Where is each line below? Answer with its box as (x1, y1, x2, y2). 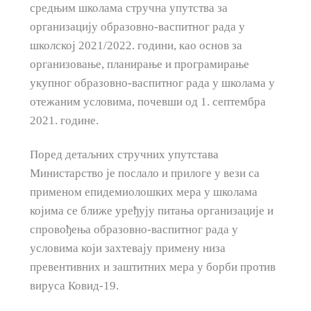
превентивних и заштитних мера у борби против (29, 260, 276, 274)
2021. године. (29, 114, 99, 128)
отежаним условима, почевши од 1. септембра (29, 95, 266, 109)
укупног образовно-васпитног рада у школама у (29, 76, 275, 90)
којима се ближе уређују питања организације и (29, 204, 274, 218)
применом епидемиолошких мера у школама (29, 185, 258, 199)
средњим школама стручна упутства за (29, 1, 228, 15)
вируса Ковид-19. (29, 279, 119, 293)
